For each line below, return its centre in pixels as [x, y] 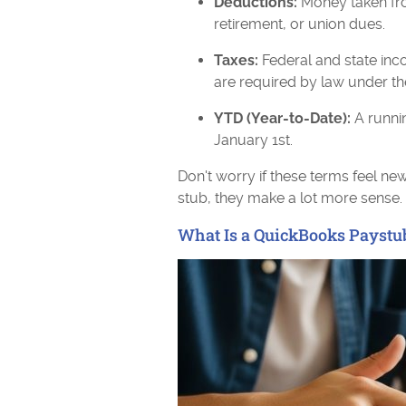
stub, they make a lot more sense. [290, 198]
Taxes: [236, 60]
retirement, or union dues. [300, 24]
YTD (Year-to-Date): [282, 118]
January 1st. [253, 140]
